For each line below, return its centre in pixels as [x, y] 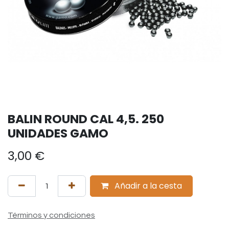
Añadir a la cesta [147, 186]
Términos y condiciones [51, 215]
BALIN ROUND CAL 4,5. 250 [86, 119]
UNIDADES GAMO [58, 133]
